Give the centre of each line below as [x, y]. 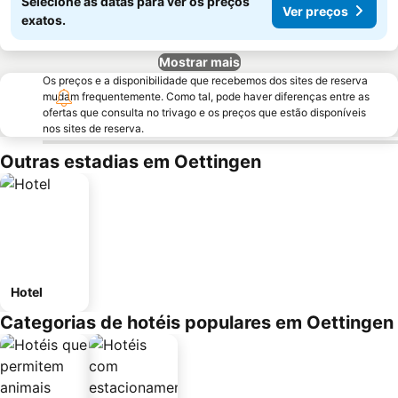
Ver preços [315, 11]
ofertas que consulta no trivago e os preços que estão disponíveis [204, 112]
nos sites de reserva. [93, 128]
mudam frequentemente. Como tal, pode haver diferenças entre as [206, 96]
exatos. [44, 20]
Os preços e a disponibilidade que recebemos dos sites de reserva [205, 80]
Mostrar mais [199, 62]
